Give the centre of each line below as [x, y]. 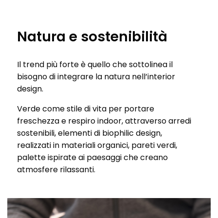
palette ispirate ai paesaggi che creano [92, 157]
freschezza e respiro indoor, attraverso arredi [104, 121]
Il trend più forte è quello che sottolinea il [95, 64]
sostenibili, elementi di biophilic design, [90, 133]
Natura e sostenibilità [92, 37]
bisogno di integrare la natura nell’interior [96, 77]
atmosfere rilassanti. [56, 170]
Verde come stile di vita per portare [86, 109]
